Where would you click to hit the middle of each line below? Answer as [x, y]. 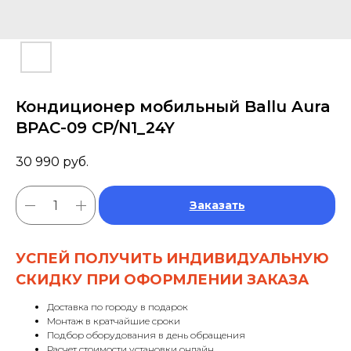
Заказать [217, 206]
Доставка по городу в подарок [118, 307]
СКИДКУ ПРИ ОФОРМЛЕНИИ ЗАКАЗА [162, 280]
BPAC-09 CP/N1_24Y [95, 128]
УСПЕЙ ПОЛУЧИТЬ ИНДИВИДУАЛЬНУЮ [172, 259]
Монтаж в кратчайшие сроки [114, 321]
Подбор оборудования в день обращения [146, 335]
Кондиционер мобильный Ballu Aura [173, 107]
